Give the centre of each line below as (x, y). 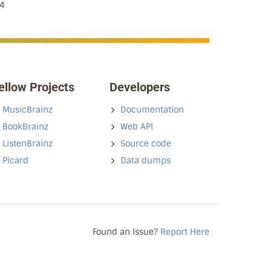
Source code (146, 143)
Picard (15, 160)
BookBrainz (25, 126)
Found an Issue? (126, 232)
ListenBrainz (28, 143)
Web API (137, 126)
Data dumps (145, 160)
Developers (140, 87)
